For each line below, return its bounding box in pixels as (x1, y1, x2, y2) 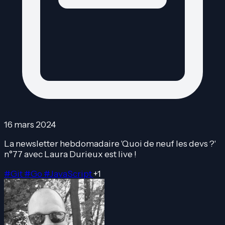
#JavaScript (44, 168, 93, 179)
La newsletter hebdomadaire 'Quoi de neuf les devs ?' (4, 138, 216, 149)
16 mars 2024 (4, 119, 56, 130)
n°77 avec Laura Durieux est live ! (4, 149, 137, 160)
